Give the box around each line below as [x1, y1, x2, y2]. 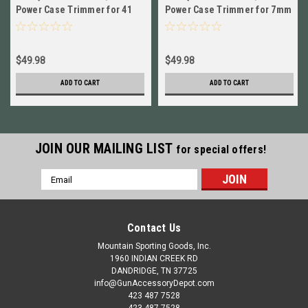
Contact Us [126, 221, 181, 235]
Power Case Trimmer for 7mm [164, 4, 291, 16]
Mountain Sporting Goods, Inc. [97, 241, 211, 252]
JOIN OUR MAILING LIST [34, 140, 177, 157]
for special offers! [176, 143, 267, 157]
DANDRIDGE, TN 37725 [111, 266, 197, 276]
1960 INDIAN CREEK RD [110, 254, 198, 264]
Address [41, 184, 78, 196]
